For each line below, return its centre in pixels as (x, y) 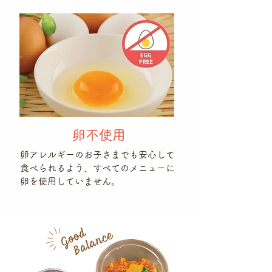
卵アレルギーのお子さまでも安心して (97, 155)
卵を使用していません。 (70, 181)
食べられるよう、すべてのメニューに (97, 168)
